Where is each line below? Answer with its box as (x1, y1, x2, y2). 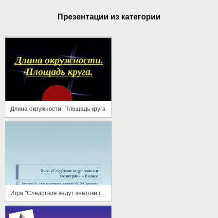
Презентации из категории (57, 12, 161, 21)
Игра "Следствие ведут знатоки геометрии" (101, 189, 107, 197)
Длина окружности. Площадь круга (10, 105, 106, 112)
